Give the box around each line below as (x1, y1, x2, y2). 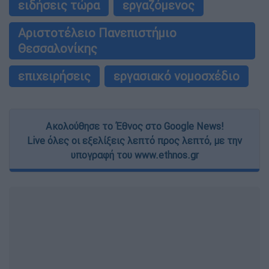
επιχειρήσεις (18, 68, 91, 84)
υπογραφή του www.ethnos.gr (70, 149, 199, 162)
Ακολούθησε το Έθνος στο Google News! (46, 120, 223, 133)
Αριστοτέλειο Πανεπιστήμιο (18, 25, 177, 41)
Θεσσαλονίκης (18, 41, 97, 56)
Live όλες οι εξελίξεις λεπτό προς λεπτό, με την (27, 134, 242, 147)
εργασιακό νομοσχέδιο (113, 68, 240, 84)
